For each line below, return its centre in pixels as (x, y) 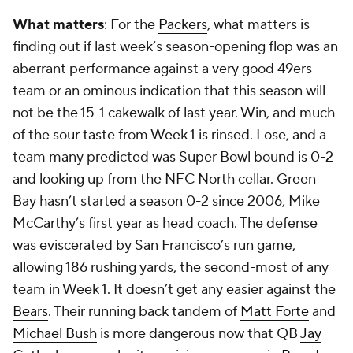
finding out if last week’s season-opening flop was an (175, 47)
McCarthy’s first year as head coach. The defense (165, 223)
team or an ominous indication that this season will (169, 91)
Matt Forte (275, 312)
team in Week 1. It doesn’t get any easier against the (174, 290)
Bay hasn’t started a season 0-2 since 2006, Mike (166, 201)
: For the (131, 25)
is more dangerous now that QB (199, 334)
